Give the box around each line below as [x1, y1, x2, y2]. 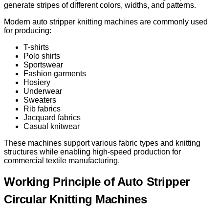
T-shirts [23, 43, 49, 51]
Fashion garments [23, 69, 86, 78]
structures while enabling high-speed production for [4, 147, 181, 156]
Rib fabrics [23, 104, 61, 113]
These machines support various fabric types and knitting [4, 138, 200, 147]
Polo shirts [23, 51, 60, 60]
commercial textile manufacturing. [4, 156, 120, 165]
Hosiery [23, 78, 50, 87]
